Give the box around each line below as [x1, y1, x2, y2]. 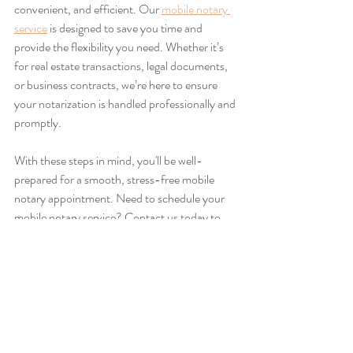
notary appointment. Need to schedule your [14, 188, 227, 207]
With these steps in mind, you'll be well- [14, 150, 203, 169]
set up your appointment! [14, 226, 136, 245]
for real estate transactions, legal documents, [14, 56, 230, 75]
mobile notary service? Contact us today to [14, 207, 223, 226]
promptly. [14, 113, 61, 132]
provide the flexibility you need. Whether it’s [14, 37, 226, 56]
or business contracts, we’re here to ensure [14, 75, 220, 94]
